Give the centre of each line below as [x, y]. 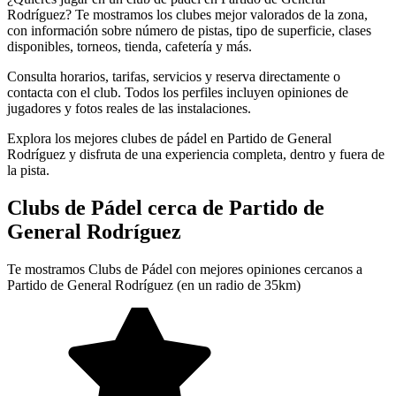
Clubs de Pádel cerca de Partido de [166, 207]
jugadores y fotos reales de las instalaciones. [129, 108]
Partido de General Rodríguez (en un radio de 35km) [154, 285]
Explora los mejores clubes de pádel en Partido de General [169, 138]
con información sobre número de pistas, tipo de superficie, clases [189, 30]
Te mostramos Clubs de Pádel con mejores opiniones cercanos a [185, 269]
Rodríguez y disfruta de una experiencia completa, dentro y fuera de [196, 154]
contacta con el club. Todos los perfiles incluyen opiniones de [178, 92]
